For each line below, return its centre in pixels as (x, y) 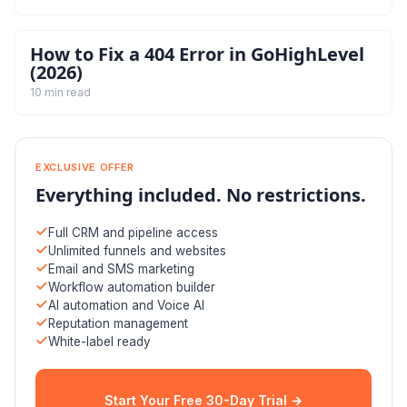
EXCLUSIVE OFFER (85, 167)
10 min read (60, 92)
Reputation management (118, 323)
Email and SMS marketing (121, 268)
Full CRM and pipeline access (133, 232)
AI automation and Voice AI (126, 305)
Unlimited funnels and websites (137, 250)
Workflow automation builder (132, 287)
